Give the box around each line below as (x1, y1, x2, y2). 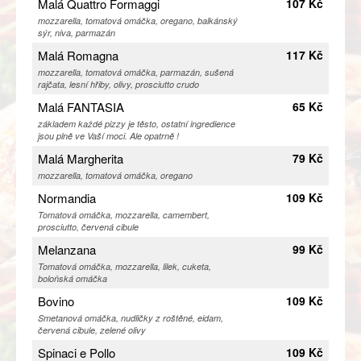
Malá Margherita (38, 150, 123, 168)
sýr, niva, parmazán (38, 27, 115, 39)
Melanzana (38, 241, 96, 259)
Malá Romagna (38, 47, 118, 64)
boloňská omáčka (38, 272, 107, 285)
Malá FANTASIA (38, 98, 124, 116)
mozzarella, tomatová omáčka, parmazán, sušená (38, 66, 234, 79)
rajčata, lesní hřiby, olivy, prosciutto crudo (38, 78, 199, 91)
